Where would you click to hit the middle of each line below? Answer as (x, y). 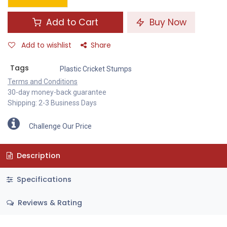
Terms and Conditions (43, 82)
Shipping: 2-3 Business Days (52, 103)
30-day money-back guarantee (57, 92)
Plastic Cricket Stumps (96, 69)
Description (37, 156)
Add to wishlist (46, 45)
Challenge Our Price (60, 126)
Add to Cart (71, 23)
